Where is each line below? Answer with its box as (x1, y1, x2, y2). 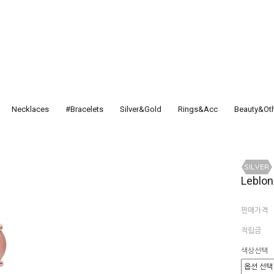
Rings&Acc (178, 105, 218, 114)
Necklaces (12, 105, 49, 114)
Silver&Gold (120, 105, 161, 114)
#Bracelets (65, 105, 103, 114)
